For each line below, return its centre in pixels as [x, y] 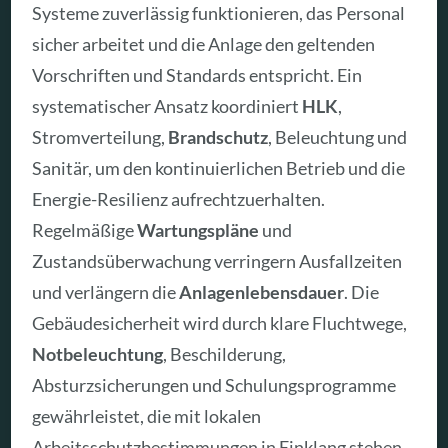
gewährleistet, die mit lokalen [147, 416]
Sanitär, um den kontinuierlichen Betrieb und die [219, 168]
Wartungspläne [198, 230]
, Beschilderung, [225, 354]
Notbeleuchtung [98, 354]
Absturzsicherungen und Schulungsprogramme [214, 385]
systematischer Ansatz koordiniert [167, 106]
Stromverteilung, [100, 137]
